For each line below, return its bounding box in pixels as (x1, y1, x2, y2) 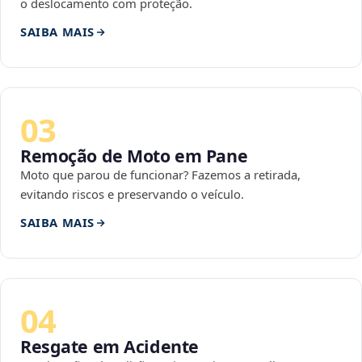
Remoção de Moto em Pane (20, 144, 248, 168)
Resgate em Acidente (20, 335, 199, 359)
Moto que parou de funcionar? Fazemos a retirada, (20, 166, 301, 183)
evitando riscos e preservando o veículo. (20, 186, 244, 203)
